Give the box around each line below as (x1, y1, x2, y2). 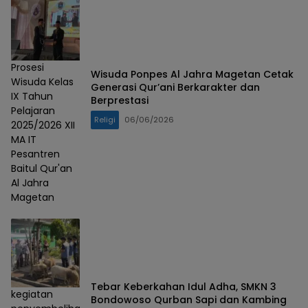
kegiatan (11, 287, 53, 302)
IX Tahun (11, 89, 53, 104)
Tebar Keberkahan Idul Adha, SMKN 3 (91, 279, 276, 294)
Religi (94, 113, 115, 125)
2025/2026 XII (11, 118, 75, 133)
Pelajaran (11, 104, 55, 118)
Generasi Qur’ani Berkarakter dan (91, 80, 260, 94)
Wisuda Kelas (11, 75, 74, 89)
